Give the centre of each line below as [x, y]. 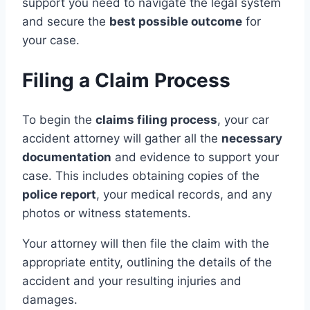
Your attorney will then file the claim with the [146, 244]
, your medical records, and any [184, 195]
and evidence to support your [195, 157]
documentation [67, 157]
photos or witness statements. [107, 213]
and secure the [66, 21]
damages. [50, 300]
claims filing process [156, 120]
